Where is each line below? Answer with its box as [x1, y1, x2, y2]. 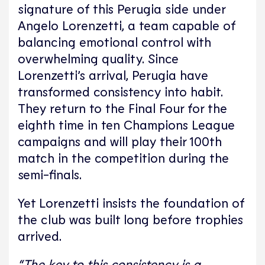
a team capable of [124, 17, 235, 33]
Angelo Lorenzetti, [18, 17, 124, 33]
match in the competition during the [18, 149, 229, 165]
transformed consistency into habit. [18, 83, 223, 99]
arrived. [18, 227, 62, 243]
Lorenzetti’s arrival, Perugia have [18, 66, 208, 82]
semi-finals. [18, 166, 82, 182]
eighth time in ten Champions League [18, 116, 235, 132]
